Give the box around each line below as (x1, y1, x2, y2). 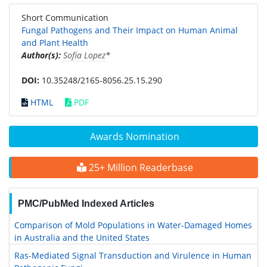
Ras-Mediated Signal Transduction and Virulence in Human (14, 250, 252, 261)
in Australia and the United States (14, 232, 150, 243)
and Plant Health (21, 37, 88, 48)
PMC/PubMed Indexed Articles (17, 198, 154, 209)
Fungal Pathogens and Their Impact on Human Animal (21, 24, 238, 36)
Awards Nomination (90, 130, 179, 143)
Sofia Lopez (63, 49, 105, 61)
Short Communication (21, 12, 116, 23)
